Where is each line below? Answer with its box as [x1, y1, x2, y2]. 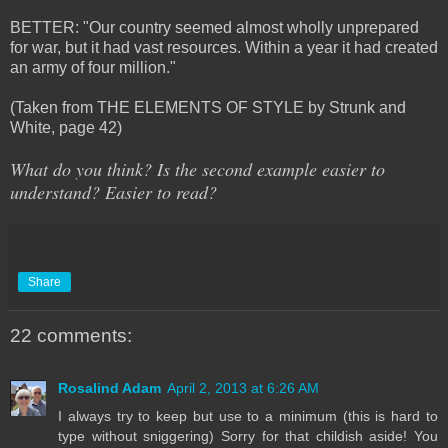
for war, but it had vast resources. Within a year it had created [10, 39, 438, 57]
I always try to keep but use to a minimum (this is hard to [58, 407, 438, 424]
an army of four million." [10, 59, 176, 77]
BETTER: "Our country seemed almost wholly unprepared [10, 19, 419, 37]
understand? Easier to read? [10, 180, 217, 205]
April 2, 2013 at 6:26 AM [167, 379, 319, 396]
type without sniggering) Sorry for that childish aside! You [58, 427, 438, 444]
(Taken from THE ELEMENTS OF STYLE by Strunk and [10, 99, 406, 117]
